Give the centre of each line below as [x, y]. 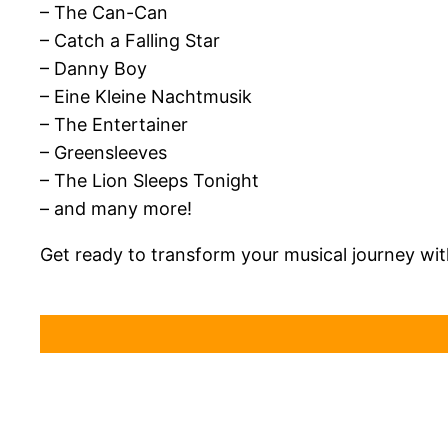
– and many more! [116, 209]
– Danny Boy [93, 69]
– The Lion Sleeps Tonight [149, 181]
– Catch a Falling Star [130, 41]
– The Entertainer [114, 125]
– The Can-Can [104, 13]
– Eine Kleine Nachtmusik [146, 97]
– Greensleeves [103, 153]
